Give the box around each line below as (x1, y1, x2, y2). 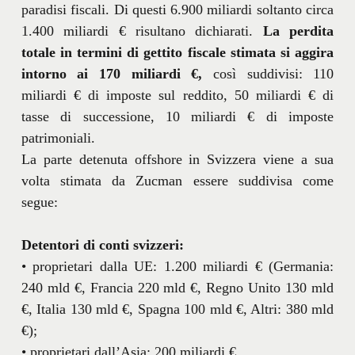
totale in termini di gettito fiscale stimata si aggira (21, 44, 334, 60)
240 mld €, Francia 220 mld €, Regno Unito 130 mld (21, 279, 334, 296)
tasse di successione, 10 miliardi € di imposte (21, 108, 334, 124)
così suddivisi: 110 (202, 65, 334, 82)
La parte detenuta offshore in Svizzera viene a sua (21, 151, 334, 167)
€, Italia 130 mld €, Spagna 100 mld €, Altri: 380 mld (21, 300, 334, 317)
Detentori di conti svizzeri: (21, 236, 184, 253)
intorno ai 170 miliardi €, (21, 65, 203, 82)
